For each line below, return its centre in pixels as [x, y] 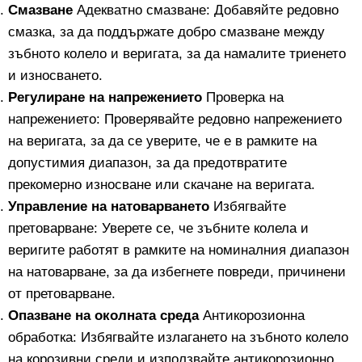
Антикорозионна [252, 316]
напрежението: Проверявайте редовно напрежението [175, 120]
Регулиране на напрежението [105, 98]
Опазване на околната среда [103, 316]
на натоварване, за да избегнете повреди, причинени [177, 272]
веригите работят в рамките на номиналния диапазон [179, 250]
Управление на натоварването [109, 207]
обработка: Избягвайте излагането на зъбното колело [178, 338]
